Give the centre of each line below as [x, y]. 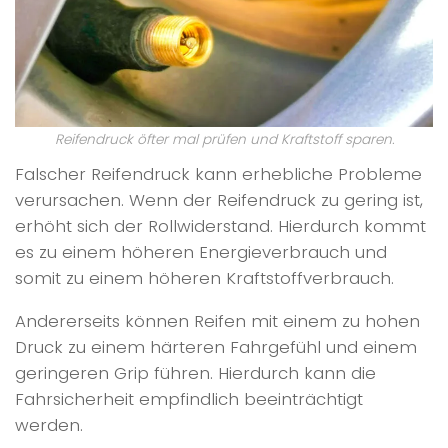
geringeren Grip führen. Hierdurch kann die [195, 372]
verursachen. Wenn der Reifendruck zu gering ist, [219, 200]
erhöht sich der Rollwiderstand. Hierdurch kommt [220, 226]
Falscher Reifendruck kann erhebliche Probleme [218, 174]
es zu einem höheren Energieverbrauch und [201, 252]
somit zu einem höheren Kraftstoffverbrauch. [204, 278]
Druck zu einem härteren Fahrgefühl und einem [216, 346]
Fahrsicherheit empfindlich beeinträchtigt [189, 398]
